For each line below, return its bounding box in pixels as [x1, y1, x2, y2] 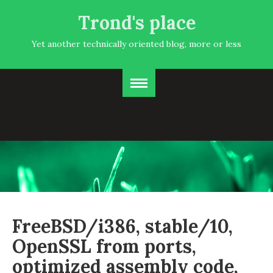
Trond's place [77, 11, 196, 34]
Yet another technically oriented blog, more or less [32, 38, 241, 49]
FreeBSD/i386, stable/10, [12, 214, 233, 238]
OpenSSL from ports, [12, 235, 196, 258]
